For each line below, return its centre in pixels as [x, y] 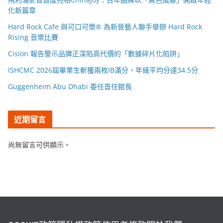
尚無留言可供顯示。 [39, 145]
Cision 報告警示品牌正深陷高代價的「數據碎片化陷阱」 [96, 54]
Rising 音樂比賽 [33, 37]
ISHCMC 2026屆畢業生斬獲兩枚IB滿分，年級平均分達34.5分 [103, 70]
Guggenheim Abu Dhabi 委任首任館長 [70, 87]
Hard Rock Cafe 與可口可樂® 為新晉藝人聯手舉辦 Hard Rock [105, 27]
